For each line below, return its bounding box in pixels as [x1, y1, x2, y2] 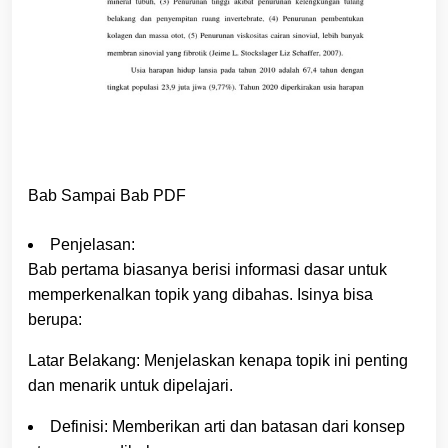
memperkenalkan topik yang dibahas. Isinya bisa [28, 285, 373, 303]
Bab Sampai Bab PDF [28, 186, 186, 204]
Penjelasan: [50, 235, 135, 253]
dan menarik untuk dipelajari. [28, 376, 233, 394]
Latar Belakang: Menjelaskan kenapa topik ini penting [28, 351, 408, 369]
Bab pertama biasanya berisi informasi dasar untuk [28, 260, 387, 278]
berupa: [28, 310, 82, 328]
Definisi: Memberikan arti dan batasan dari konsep [50, 417, 405, 435]
